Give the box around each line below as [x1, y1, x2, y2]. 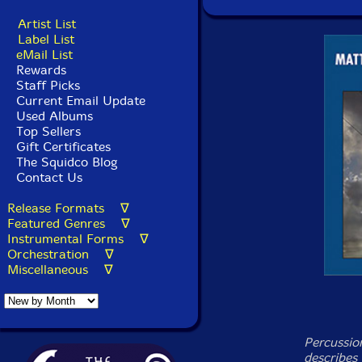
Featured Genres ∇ [7, 216, 130, 231]
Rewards [16, 62, 66, 78]
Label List [18, 32, 74, 47]
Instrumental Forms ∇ [7, 231, 149, 246]
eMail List [16, 47, 73, 62]
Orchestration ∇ [7, 246, 114, 262]
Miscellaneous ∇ [7, 262, 113, 277]
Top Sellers [16, 124, 81, 139]
